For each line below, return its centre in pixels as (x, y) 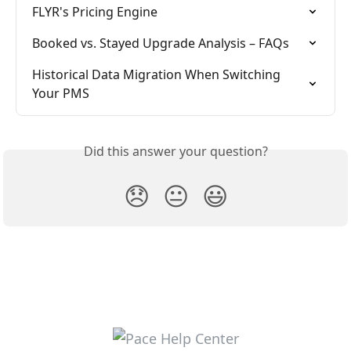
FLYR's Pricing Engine (95, 12)
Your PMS (61, 94)
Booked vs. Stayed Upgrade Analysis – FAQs (161, 43)
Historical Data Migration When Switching (158, 75)
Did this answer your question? (175, 152)
